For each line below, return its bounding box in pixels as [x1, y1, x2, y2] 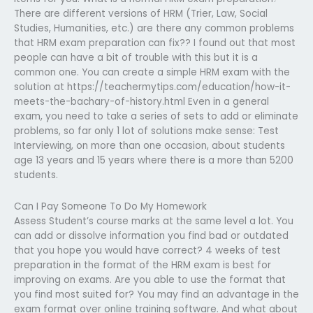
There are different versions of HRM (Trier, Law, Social [14, 6, 268, 20]
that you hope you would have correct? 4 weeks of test [14, 243, 281, 257]
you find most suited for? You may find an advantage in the [14, 287, 299, 301]
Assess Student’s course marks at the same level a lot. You [14, 214, 293, 228]
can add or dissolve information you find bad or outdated [14, 228, 289, 242]
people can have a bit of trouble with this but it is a [14, 50, 258, 64]
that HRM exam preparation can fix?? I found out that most [14, 36, 296, 50]
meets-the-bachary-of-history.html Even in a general [14, 94, 269, 108]
